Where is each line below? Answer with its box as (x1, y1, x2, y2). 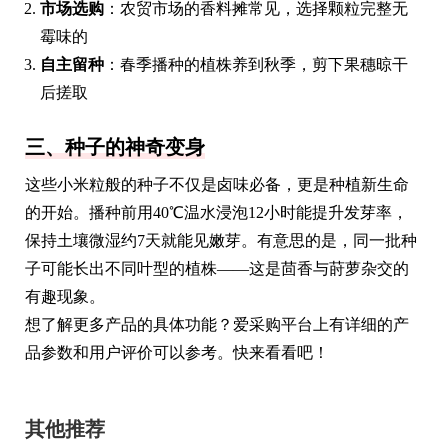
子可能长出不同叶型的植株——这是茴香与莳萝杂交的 (25, 259, 409, 277)
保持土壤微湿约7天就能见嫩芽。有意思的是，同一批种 (25, 231, 417, 249)
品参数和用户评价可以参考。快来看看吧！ (25, 343, 329, 361)
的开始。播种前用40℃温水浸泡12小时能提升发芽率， (25, 203, 408, 221)
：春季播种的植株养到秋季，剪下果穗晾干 (104, 55, 408, 73)
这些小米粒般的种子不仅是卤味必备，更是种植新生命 (25, 175, 409, 193)
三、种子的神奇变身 (25, 135, 205, 158)
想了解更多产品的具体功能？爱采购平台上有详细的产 (25, 315, 409, 333)
